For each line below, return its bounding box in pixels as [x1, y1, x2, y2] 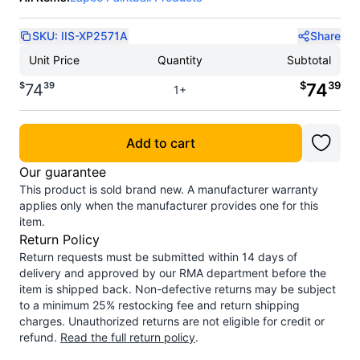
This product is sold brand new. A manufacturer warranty [19, 182, 318, 196]
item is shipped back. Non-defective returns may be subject [19, 282, 336, 296]
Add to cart [126, 135, 195, 151]
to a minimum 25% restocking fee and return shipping [19, 298, 300, 312]
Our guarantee [19, 164, 106, 180]
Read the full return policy [60, 330, 195, 344]
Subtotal [286, 53, 331, 67]
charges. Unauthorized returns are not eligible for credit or [19, 314, 325, 328]
